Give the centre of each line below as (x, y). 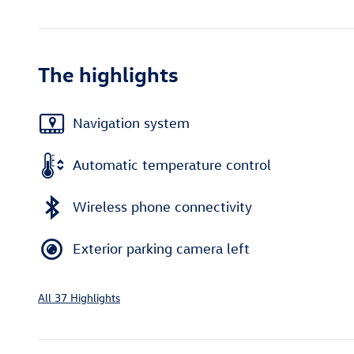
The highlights (108, 73)
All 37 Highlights (79, 297)
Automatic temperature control (172, 165)
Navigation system (131, 123)
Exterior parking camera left (161, 249)
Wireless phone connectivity (162, 207)
